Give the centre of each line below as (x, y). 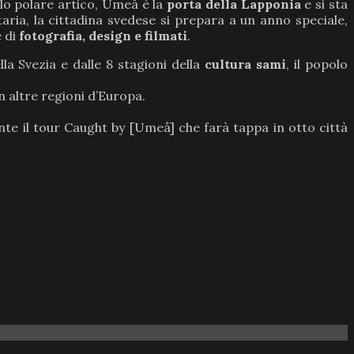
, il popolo (317, 64)
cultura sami (246, 64)
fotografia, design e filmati (103, 36)
